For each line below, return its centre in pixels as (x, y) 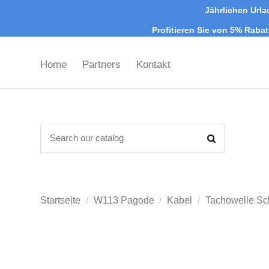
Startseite (60, 201)
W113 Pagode (124, 201)
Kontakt (153, 65)
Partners (103, 65)
